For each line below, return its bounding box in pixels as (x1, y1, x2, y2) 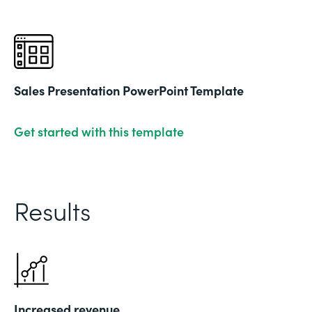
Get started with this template (14, 122, 184, 140)
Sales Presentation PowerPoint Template (14, 81, 244, 99)
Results (14, 192, 91, 228)
